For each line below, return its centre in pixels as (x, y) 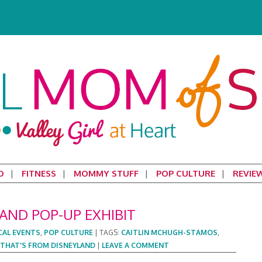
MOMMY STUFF (106, 173)
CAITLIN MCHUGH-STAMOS (169, 232)
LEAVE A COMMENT (135, 245)
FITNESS (39, 173)
